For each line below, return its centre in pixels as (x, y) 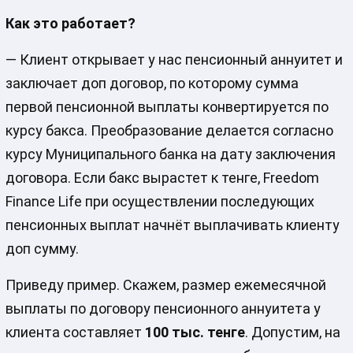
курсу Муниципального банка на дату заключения (170, 154)
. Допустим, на (292, 332)
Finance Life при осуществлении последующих (160, 201)
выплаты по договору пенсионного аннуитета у (163, 308)
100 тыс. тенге (195, 332)
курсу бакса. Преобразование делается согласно (169, 130)
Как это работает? (70, 23)
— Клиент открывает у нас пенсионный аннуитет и (174, 59)
